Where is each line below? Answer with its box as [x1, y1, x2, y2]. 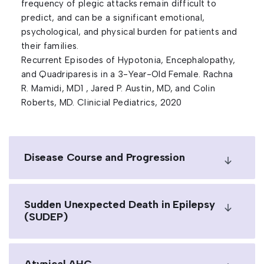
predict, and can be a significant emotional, [21, 12, 205, 23]
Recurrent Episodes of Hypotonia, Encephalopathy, [21, 55, 236, 65]
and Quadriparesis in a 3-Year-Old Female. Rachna [21, 69, 233, 80]
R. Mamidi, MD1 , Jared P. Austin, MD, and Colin [21, 83, 216, 94]
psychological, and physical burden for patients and [21, 27, 237, 37]
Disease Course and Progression [24, 151, 185, 164]
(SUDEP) [24, 210, 68, 223]
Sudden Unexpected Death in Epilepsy [24, 198, 215, 211]
